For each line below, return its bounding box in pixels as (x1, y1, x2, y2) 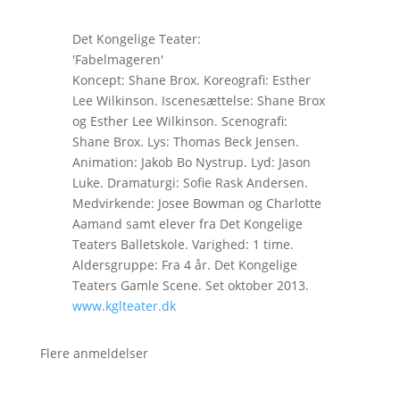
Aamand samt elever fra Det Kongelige (71, 214, 303, 232)
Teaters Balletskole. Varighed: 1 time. (71, 235, 294, 253)
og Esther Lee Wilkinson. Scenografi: (71, 112, 287, 129)
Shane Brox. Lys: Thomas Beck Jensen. (71, 132, 299, 150)
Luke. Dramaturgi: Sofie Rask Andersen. (71, 173, 308, 191)
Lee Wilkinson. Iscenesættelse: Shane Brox (71, 91, 325, 109)
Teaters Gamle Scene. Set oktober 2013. (71, 276, 309, 294)
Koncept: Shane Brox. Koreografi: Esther (71, 71, 311, 88)
